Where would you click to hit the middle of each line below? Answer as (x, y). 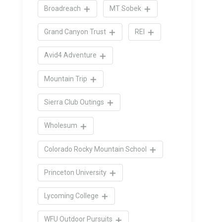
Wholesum (61, 126)
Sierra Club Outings (75, 102)
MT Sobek (126, 8)
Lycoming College (72, 196)
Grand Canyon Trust (76, 32)
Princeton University (76, 172)
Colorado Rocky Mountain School (96, 149)
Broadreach (63, 8)
